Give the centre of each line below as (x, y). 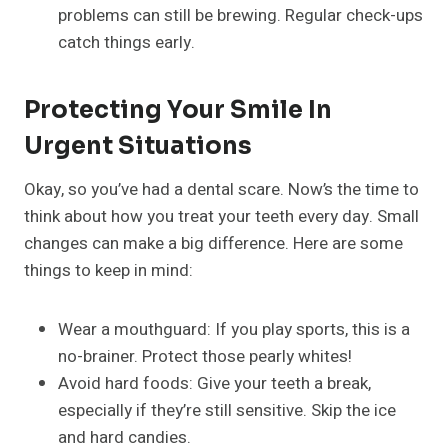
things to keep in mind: (108, 271)
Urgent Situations (138, 146)
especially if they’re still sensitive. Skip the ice (227, 411)
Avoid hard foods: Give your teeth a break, (214, 384)
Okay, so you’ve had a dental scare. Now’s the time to (221, 190)
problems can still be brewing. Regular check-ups (240, 16)
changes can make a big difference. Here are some (213, 244)
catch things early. (126, 43)
